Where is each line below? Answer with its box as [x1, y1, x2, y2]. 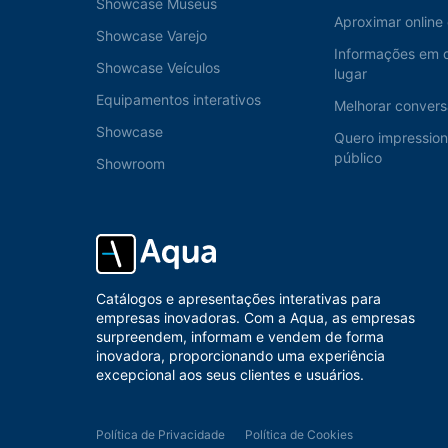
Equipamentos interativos [96, 91, 261, 109]
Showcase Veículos [96, 59, 220, 77]
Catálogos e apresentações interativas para [96, 290, 381, 308]
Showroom [96, 155, 165, 173]
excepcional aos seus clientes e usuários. [96, 366, 364, 384]
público [334, 149, 383, 167]
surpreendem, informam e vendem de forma [96, 328, 384, 346]
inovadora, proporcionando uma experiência [96, 347, 385, 365]
